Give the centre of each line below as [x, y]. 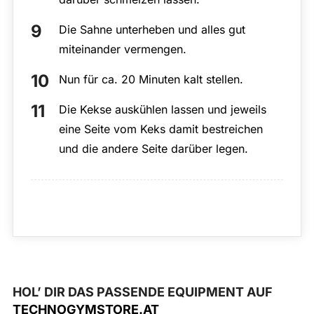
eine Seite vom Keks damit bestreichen [161, 129]
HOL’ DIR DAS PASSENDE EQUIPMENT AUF [142, 292]
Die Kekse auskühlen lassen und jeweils [162, 110]
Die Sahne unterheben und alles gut [152, 30]
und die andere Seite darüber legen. [153, 149]
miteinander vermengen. [122, 49]
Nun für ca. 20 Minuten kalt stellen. [151, 80]
